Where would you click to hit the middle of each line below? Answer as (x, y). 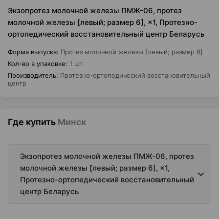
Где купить (32, 122)
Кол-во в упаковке (37, 64)
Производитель (32, 75)
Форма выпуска (32, 52)
